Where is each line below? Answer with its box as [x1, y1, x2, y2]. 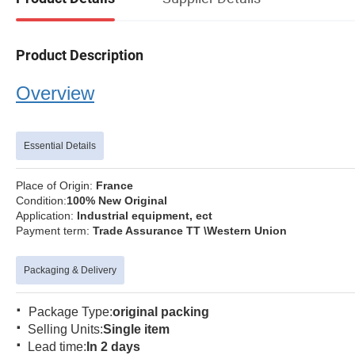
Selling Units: [28, 322, 103, 336]
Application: [16, 208, 74, 222]
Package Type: [29, 304, 113, 319]
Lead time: [28, 339, 86, 353]
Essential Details [24, 139, 96, 151]
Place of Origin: [16, 178, 96, 192]
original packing [113, 304, 209, 319]
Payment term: [16, 223, 93, 237]
